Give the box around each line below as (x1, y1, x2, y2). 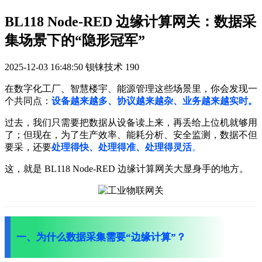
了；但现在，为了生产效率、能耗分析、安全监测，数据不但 (5, 129, 257, 140)
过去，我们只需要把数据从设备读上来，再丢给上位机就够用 (5, 117, 257, 127)
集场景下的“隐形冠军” (5, 32, 145, 48)
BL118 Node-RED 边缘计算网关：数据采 (5, 13, 256, 29)
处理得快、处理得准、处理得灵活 (51, 142, 192, 152)
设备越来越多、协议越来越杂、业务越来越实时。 (51, 95, 257, 106)
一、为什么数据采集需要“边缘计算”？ (16, 231, 186, 243)
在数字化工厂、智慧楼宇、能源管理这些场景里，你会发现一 (5, 83, 257, 94)
